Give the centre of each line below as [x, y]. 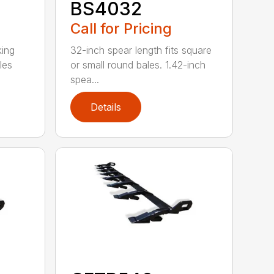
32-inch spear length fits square [141, 50]
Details [106, 107]
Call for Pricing [121, 28]
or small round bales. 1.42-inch [138, 65]
